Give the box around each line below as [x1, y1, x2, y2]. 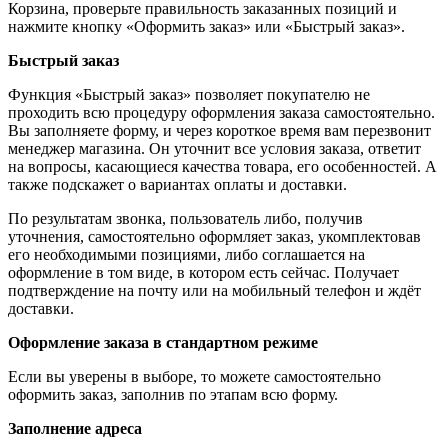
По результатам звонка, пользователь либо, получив [8, 209, 363, 227]
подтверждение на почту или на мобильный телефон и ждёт [8, 281, 421, 299]
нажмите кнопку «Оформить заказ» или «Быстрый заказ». [8, 17, 405, 35]
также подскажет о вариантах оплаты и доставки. [8, 175, 347, 193]
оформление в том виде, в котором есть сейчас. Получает [8, 263, 399, 281]
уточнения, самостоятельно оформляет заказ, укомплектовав [8, 227, 421, 245]
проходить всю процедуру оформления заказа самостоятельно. [8, 103, 435, 121]
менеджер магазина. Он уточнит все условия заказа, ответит [8, 139, 421, 157]
